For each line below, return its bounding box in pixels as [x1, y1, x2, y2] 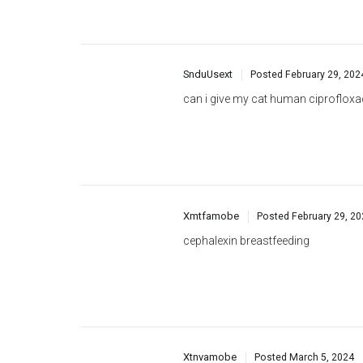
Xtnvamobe [183, 294, 237, 307]
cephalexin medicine [183, 318, 286, 332]
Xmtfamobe [183, 152, 239, 165]
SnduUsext [183, 11, 233, 24]
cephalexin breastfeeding [183, 177, 310, 190]
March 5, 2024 [289, 295, 355, 307]
